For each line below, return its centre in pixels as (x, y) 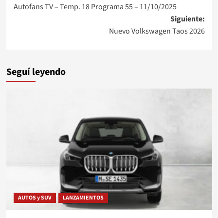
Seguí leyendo (36, 72)
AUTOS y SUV (35, 198)
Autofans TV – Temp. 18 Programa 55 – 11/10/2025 (95, 7)
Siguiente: (187, 19)
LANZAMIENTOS (83, 198)
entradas (41, 28)
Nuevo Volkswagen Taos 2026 (157, 31)
